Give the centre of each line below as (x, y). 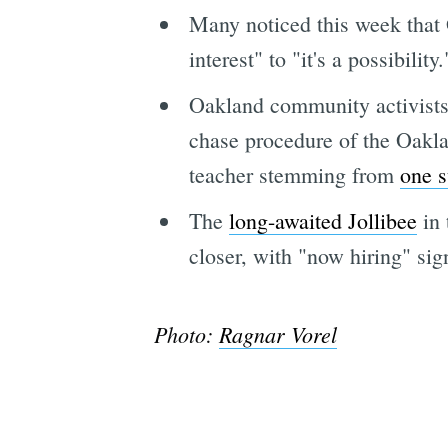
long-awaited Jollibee (322, 220)
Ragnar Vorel (277, 333)
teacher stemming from (294, 174)
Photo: (186, 333)
